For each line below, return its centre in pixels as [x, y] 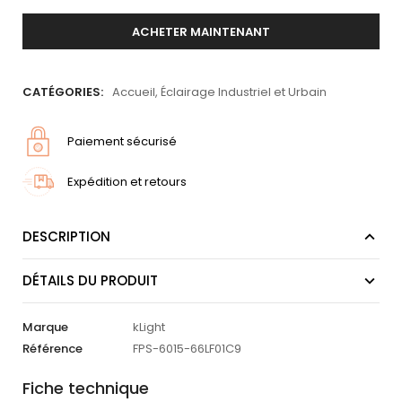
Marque [45, 328]
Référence [52, 349]
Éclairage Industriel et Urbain [244, 92]
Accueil [134, 92]
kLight [149, 328]
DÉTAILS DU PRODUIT [90, 281]
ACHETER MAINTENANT [201, 31]
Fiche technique [86, 389]
